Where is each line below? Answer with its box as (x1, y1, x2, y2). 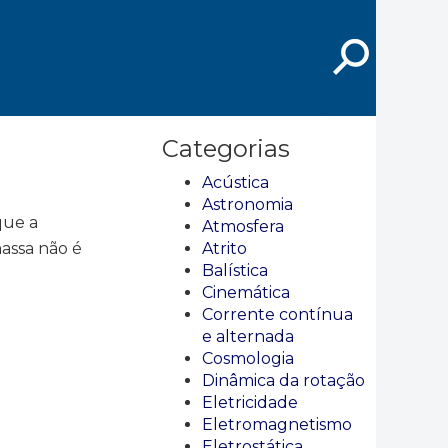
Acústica (202, 173, 269, 192)
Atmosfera (202, 217, 284, 236)
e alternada (202, 327, 294, 346)
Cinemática (202, 283, 290, 302)
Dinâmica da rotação (202, 371, 365, 390)
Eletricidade (202, 393, 298, 412)
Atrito (202, 239, 247, 258)
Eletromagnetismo (202, 415, 352, 434)
